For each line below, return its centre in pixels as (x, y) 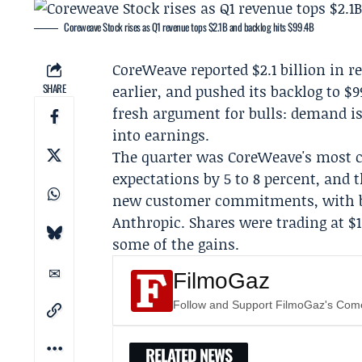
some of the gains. (176, 244)
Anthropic (147, 222)
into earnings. (161, 135)
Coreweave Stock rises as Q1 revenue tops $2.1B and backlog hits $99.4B (189, 27)
